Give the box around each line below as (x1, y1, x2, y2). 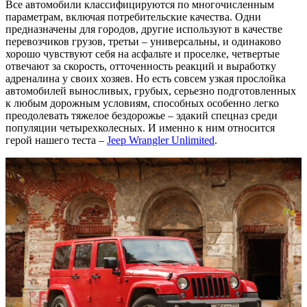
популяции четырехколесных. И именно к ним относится (5, 121, 275, 134)
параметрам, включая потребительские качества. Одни (5, 10, 261, 23)
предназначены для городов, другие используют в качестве (5, 23, 282, 35)
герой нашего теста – (5, 134, 107, 146)
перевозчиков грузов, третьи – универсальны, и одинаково (5, 35, 281, 47)
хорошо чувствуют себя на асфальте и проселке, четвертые (5, 47, 280, 60)
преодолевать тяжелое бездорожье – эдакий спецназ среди (5, 109, 278, 121)
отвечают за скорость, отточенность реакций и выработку (5, 60, 276, 72)
